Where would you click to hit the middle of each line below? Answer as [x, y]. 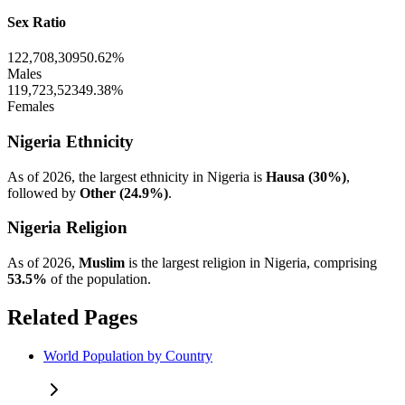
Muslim [102, 263]
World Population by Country [128, 355]
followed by [43, 193]
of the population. [99, 279]
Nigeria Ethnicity [71, 141]
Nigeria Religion [67, 228]
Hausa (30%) [306, 176]
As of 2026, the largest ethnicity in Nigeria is [137, 176]
